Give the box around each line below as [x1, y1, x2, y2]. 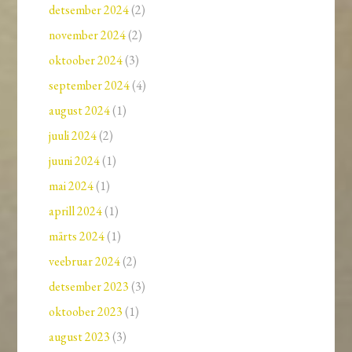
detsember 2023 [49, 278, 130, 295]
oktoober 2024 [49, 52, 123, 69]
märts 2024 [49, 228, 105, 245]
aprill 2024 [49, 203, 103, 220]
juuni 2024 [49, 152, 101, 170]
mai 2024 [49, 178, 94, 195]
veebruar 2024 [49, 253, 121, 270]
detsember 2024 [49, 2, 130, 19]
